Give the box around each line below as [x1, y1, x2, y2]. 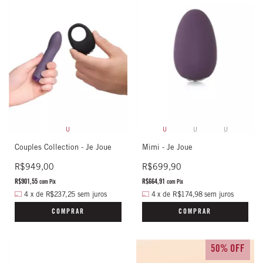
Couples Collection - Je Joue [15, 144, 112, 152]
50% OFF [211, 245, 245, 255]
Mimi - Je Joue [141, 144, 193, 152]
